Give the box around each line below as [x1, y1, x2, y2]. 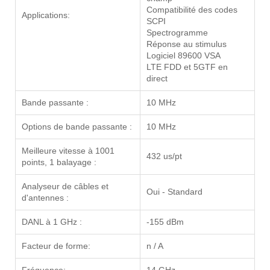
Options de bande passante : [22, 122, 132, 132]
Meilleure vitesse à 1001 [22, 146, 115, 156]
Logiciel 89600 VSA [146, 51, 221, 61]
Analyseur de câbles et [22, 181, 108, 192]
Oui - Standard [146, 187, 202, 197]
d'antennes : [22, 193, 69, 203]
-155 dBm [146, 217, 184, 227]
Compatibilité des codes [146, 5, 237, 15]
